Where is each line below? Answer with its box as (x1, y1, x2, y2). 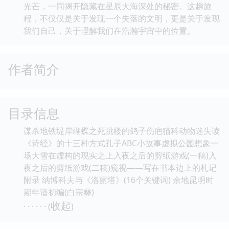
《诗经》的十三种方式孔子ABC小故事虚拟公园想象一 (24, 137, 219, 149)
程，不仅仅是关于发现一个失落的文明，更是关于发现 (24, 12, 220, 24)
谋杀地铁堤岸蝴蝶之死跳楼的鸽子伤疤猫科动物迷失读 (24, 125, 220, 136)
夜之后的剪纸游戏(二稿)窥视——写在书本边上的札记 (24, 162, 217, 173)
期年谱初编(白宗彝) (24, 186, 94, 198)
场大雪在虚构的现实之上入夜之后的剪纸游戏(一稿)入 (24, 149, 217, 161)
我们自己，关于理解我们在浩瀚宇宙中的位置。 (24, 25, 195, 36)
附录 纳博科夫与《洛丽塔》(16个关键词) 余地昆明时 (24, 174, 214, 186)
